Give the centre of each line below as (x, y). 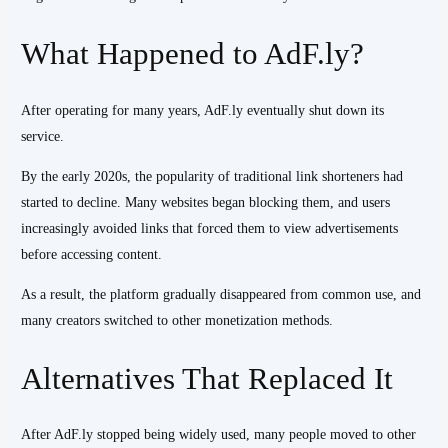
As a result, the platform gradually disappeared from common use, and (221, 294)
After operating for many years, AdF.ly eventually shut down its (203, 110)
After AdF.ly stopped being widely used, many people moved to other (219, 435)
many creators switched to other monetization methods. (177, 320)
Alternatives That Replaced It (207, 378)
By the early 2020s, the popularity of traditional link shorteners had (212, 176)
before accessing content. (92, 254)
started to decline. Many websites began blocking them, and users (206, 202)
